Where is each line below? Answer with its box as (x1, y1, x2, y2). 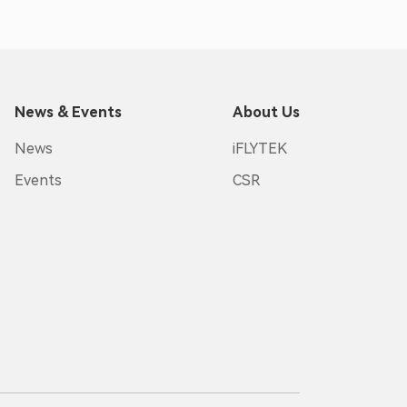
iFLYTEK (233, 140, 288, 157)
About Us (233, 104, 301, 121)
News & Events (15, 104, 123, 121)
